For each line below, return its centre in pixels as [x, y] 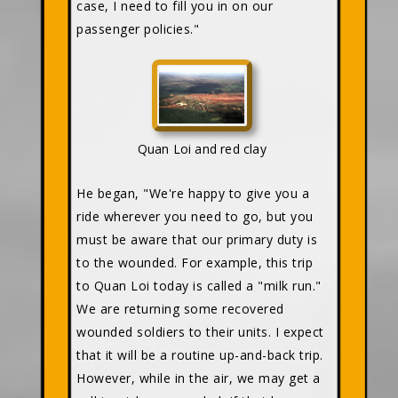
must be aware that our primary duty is [197, 239]
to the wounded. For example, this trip [195, 262]
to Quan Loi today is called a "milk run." [199, 285]
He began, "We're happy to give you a [193, 193]
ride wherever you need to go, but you [195, 216]
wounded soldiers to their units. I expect [200, 331]
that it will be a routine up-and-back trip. [200, 354]
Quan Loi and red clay [202, 148]
